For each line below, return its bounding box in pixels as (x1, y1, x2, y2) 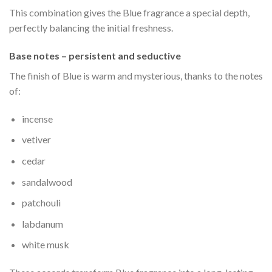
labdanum (21, 217, 63, 229)
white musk (21, 239, 69, 251)
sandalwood (21, 175, 72, 188)
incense (21, 112, 53, 124)
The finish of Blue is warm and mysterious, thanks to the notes (9, 69, 263, 81)
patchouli (21, 197, 61, 209)
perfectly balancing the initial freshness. (9, 22, 173, 34)
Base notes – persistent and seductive (9, 49, 181, 61)
